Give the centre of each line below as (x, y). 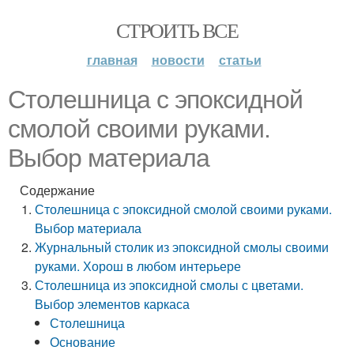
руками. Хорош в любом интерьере (138, 266)
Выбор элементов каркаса (113, 304)
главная (112, 60)
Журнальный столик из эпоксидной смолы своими (182, 247)
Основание (83, 342)
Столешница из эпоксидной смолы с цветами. (169, 285)
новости (178, 60)
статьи (240, 60)
